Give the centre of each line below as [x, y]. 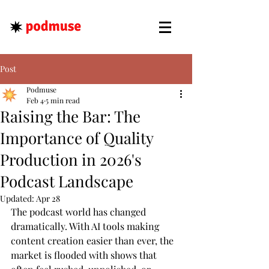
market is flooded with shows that [85, 255]
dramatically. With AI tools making [86, 226]
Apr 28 [48, 198]
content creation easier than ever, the [93, 240]
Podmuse [41, 89]
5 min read [63, 100]
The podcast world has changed [80, 212]
